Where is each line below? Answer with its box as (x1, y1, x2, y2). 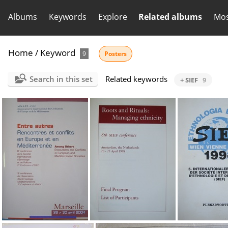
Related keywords (105, 74, 167, 84)
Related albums (138, 11, 203, 22)
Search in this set (29, 74, 93, 84)
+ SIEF (180, 75, 198, 84)
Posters (104, 49, 127, 58)
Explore (98, 11, 127, 22)
